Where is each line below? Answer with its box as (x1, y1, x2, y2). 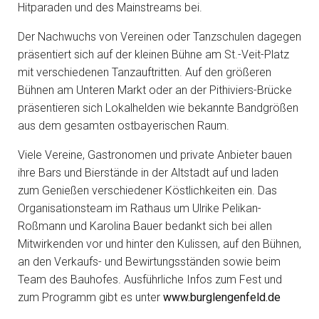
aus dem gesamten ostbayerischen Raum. (18, 119, 229, 132)
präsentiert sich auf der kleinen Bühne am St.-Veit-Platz (18, 48, 289, 61)
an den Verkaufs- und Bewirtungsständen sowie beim (18, 255, 281, 268)
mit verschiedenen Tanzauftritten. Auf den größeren (18, 66, 271, 79)
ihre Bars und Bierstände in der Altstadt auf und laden (18, 166, 278, 179)
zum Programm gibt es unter (18, 291, 163, 304)
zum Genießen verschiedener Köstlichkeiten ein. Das (18, 184, 277, 197)
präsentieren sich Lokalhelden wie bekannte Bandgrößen (18, 101, 298, 115)
